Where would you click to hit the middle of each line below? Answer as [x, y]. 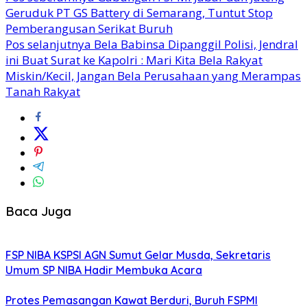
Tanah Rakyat [43, 91]
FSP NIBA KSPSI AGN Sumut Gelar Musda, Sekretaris [138, 255]
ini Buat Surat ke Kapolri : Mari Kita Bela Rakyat [134, 60]
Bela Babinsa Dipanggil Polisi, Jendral [195, 44]
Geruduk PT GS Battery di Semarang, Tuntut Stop [139, 12]
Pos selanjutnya [48, 44]
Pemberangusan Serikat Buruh [89, 28]
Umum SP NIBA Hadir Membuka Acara [104, 270]
